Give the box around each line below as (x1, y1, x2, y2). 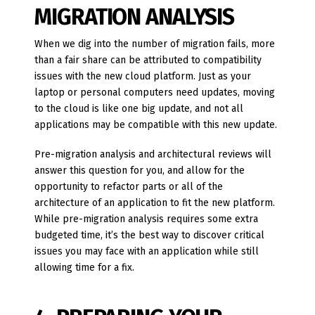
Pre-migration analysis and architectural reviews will (34, 148, 272, 160)
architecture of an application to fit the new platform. (34, 196, 276, 209)
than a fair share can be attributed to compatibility (34, 54, 262, 67)
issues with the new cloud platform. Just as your (34, 70, 252, 83)
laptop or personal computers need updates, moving (34, 86, 276, 99)
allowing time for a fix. (34, 261, 135, 274)
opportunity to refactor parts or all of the (34, 180, 224, 193)
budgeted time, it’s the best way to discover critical (34, 229, 265, 241)
